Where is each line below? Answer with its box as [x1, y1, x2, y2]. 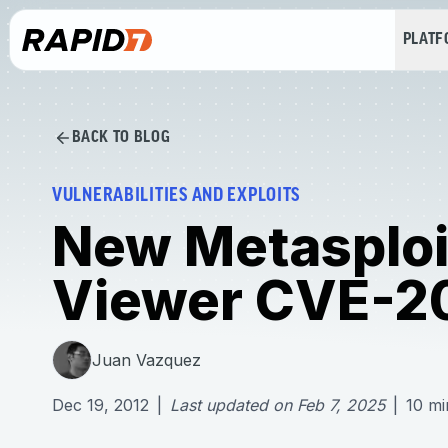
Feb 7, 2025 [297, 395, 385, 415]
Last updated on [170, 395, 292, 415]
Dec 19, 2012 [52, 395, 149, 415]
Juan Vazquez [92, 349, 201, 370]
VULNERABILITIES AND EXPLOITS [52, 187, 301, 206]
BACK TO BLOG [71, 129, 171, 146]
